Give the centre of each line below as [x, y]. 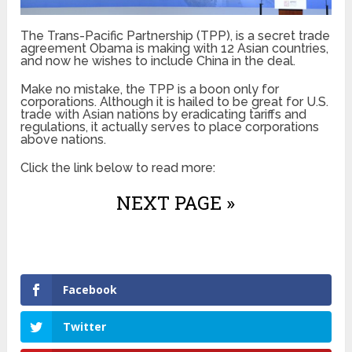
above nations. [64, 139]
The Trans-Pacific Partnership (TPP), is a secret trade [176, 35]
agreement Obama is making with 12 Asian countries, [175, 48]
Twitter [85, 327]
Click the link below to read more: [118, 167]
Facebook [90, 289]
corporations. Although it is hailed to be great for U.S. [175, 101]
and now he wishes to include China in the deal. [158, 60]
